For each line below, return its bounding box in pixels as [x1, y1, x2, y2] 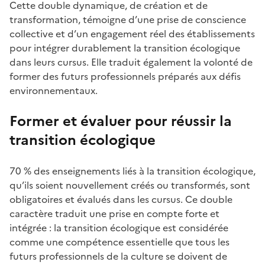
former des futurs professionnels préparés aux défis [9, 69, 241, 83]
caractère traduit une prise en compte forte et [9, 206, 219, 221]
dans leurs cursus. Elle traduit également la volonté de [9, 54, 253, 69]
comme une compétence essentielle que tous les [9, 234, 230, 249]
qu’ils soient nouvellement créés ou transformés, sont [9, 177, 250, 192]
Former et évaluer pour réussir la [9, 110, 232, 132]
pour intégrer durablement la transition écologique [9, 40, 240, 55]
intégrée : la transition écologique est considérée [9, 220, 228, 235]
